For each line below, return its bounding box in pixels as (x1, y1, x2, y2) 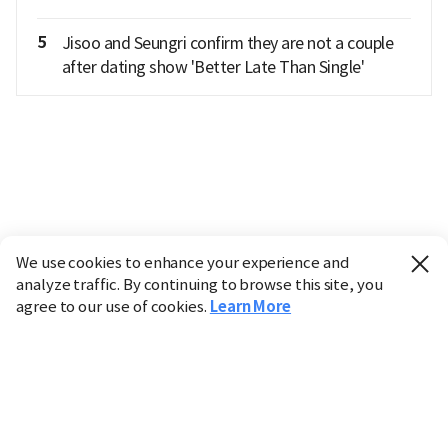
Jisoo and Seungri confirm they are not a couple (61, 32, 393, 53)
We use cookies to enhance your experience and (16, 253, 350, 272)
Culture (228, 390, 274, 408)
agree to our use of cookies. (16, 297, 210, 316)
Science (79, 357, 127, 375)
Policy (151, 357, 189, 375)
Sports (298, 390, 341, 408)
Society (213, 357, 260, 375)
